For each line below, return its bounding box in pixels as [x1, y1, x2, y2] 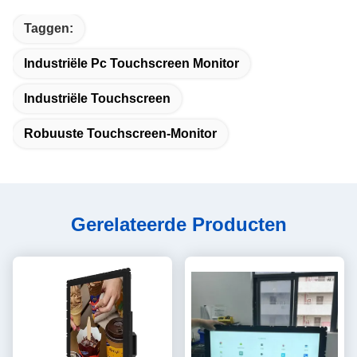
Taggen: [24, 22, 73, 35]
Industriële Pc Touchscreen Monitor [24, 57, 239, 70]
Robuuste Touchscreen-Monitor [24, 127, 217, 140]
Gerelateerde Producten [70, 214, 287, 235]
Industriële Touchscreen [24, 92, 171, 105]
